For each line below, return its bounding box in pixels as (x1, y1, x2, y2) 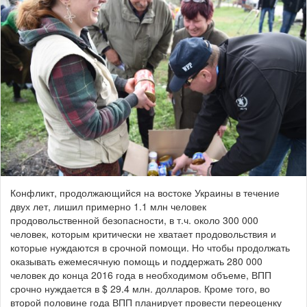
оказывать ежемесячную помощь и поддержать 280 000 (10, 254, 262, 268)
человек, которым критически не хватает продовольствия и (10, 226, 276, 241)
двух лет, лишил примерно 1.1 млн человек (10, 199, 206, 213)
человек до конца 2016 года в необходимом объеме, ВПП (10, 267, 271, 282)
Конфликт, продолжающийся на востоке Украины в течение (10, 185, 280, 199)
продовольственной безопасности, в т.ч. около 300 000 (10, 212, 258, 227)
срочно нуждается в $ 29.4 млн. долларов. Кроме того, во (10, 281, 270, 295)
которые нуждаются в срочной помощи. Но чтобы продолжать (10, 240, 290, 254)
